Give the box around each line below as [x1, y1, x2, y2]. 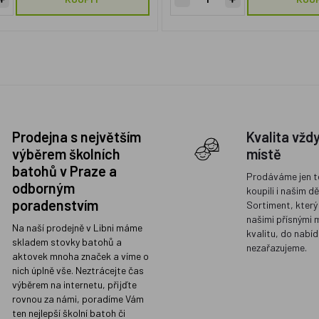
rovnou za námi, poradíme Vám [11, 293, 144, 305]
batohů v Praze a [11, 162, 117, 179]
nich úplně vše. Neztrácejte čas [11, 264, 144, 276]
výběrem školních [11, 145, 120, 162]
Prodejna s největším [11, 128, 141, 145]
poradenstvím [11, 197, 98, 214]
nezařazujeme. [246, 241, 307, 253]
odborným [11, 179, 75, 197]
